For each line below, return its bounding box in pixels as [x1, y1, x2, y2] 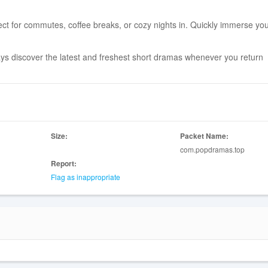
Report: [51, 157, 77, 169]
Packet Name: [179, 130, 229, 141]
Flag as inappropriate [51, 171, 121, 182]
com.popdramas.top [179, 144, 245, 154]
